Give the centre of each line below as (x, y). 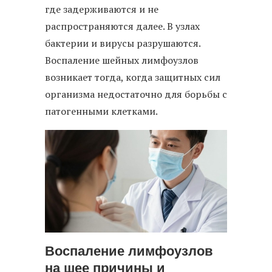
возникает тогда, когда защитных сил (133, 77)
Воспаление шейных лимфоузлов (122, 60)
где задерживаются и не (102, 9)
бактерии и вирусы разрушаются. (123, 43)
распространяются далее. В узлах (122, 26)
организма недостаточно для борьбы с (136, 94)
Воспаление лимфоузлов (129, 251)
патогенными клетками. (101, 111)
